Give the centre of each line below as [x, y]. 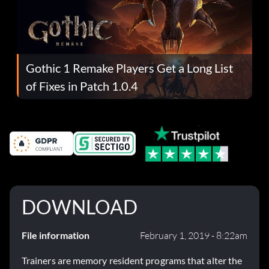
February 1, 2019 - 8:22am [194, 236]
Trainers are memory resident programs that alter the [132, 261]
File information [56, 235]
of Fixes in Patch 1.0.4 [82, 86]
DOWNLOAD [80, 207]
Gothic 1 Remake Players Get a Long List [129, 68]
